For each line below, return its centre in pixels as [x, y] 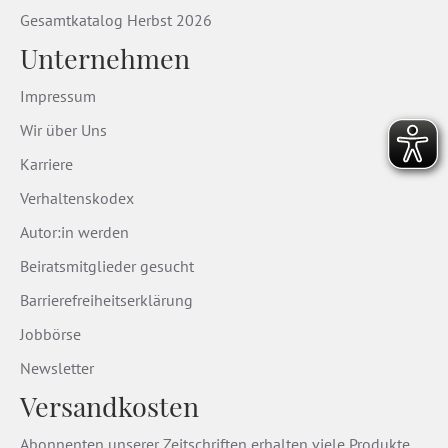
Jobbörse [50, 334]
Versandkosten [109, 406]
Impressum [58, 96]
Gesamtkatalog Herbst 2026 [116, 20]
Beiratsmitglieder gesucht [107, 266]
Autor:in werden [74, 232]
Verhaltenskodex [77, 198]
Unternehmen [105, 58]
